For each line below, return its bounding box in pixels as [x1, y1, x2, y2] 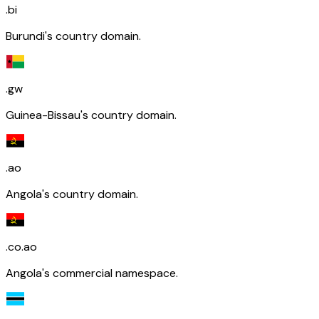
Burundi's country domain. [6, 28, 141, 43]
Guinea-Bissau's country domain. [6, 107, 177, 122]
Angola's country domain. [6, 186, 138, 202]
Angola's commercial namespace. [6, 265, 178, 281]
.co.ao [6, 239, 37, 254]
